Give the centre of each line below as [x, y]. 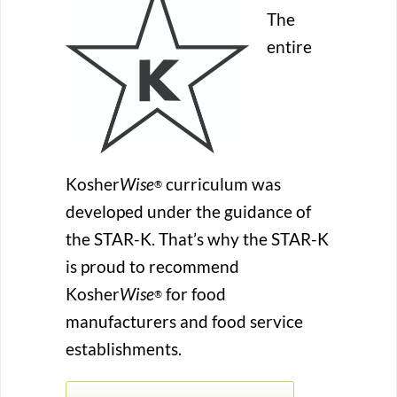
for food [194, 294]
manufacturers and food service [184, 322]
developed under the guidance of [188, 212]
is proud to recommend [152, 267]
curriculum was [222, 184]
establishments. [124, 349]
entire [289, 47]
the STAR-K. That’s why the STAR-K [197, 239]
